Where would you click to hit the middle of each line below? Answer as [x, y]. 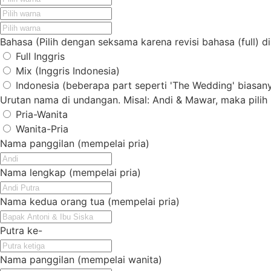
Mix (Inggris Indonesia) [68, 71]
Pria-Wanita [42, 115]
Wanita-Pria [42, 129]
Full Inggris [40, 57]
